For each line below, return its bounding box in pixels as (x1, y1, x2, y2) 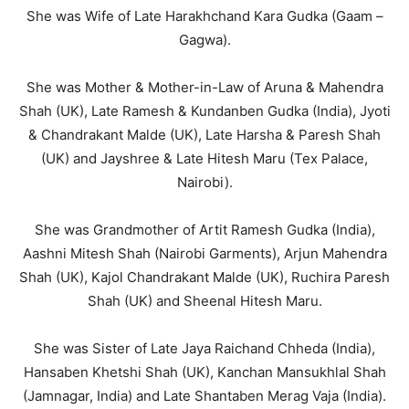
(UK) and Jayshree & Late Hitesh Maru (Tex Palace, (41, 150, 368, 167)
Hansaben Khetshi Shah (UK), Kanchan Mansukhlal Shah (23, 363, 386, 381)
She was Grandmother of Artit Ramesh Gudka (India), (34, 221, 375, 238)
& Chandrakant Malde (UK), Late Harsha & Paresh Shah (28, 126, 381, 143)
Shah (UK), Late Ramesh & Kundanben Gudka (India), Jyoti (18, 102, 391, 120)
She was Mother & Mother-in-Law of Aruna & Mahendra (26, 79, 383, 96)
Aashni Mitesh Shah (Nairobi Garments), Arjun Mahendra (22, 245, 387, 262)
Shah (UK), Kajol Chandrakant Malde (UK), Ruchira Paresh (19, 268, 390, 286)
